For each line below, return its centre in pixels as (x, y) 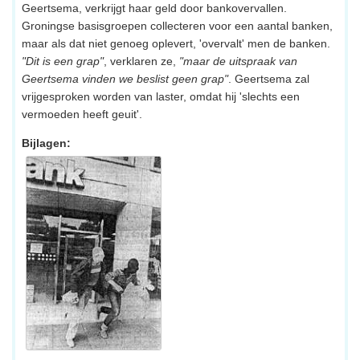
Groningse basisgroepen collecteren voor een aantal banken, (177, 25)
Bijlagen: (46, 143)
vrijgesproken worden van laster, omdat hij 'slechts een (161, 96)
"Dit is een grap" (63, 61)
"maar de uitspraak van (238, 61)
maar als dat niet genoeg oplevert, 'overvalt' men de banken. (176, 43)
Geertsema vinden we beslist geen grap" (125, 78)
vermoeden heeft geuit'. (82, 114)
